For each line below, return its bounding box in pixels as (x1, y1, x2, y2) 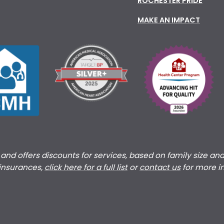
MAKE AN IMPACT (137, 14, 200, 25)
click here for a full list (44, 161, 127, 172)
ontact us (144, 161, 180, 172)
